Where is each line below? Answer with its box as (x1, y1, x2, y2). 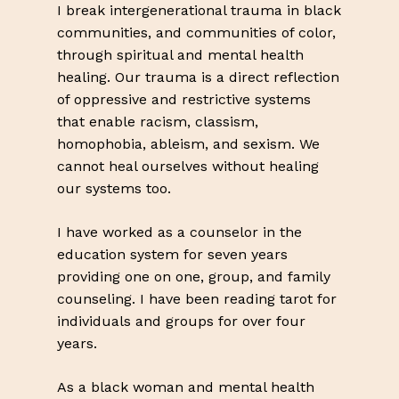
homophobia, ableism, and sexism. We (57, 135, 320, 153)
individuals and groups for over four (57, 313, 305, 330)
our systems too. (57, 180, 171, 198)
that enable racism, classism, (57, 113, 258, 131)
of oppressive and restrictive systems (57, 91, 311, 109)
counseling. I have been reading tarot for (57, 290, 337, 308)
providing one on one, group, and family (57, 268, 330, 286)
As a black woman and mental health (57, 379, 314, 396)
